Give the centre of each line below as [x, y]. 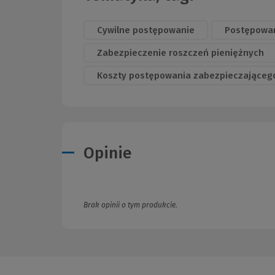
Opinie [108, 153]
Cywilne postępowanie [146, 30]
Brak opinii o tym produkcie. [130, 205]
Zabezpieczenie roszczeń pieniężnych [180, 53]
